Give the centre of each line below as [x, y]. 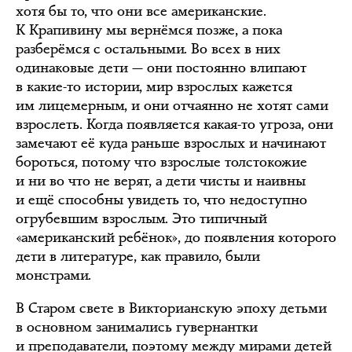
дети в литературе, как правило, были [138, 256]
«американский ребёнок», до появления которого [176, 237]
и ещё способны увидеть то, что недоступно [161, 200]
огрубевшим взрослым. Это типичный [141, 218]
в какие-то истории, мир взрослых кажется [154, 86]
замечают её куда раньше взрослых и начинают [171, 143]
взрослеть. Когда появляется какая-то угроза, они [174, 124]
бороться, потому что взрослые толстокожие [161, 162]
